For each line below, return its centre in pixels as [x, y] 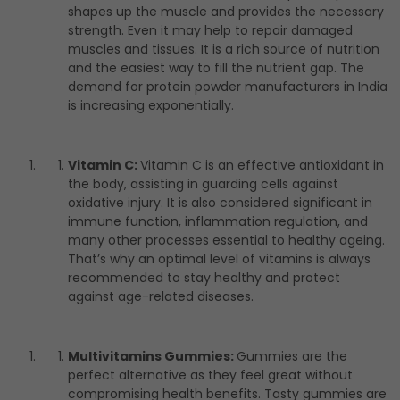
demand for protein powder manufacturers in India [228, 87]
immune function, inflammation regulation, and [218, 222]
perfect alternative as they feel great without [210, 375]
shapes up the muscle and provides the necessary [226, 12]
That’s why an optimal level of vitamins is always [219, 259]
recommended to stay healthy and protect [204, 278]
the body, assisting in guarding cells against [203, 184]
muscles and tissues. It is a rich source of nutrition [224, 50]
